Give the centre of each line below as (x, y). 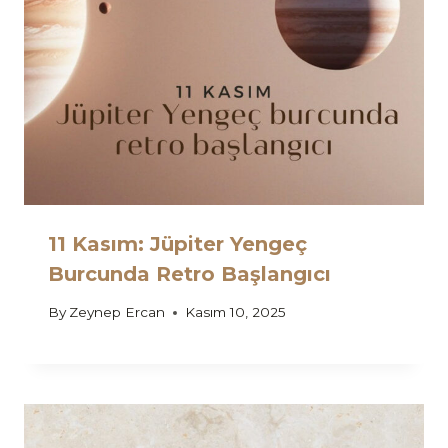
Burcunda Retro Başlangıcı (189, 273)
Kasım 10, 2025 (236, 312)
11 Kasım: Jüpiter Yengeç (177, 243)
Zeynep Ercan (117, 312)
